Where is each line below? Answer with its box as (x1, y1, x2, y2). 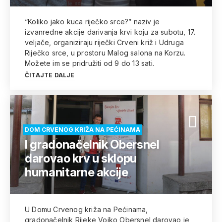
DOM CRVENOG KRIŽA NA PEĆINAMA (25, 126, 140, 133)
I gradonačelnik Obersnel (25, 137, 160, 152)
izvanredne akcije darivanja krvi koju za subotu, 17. (25, 28, 196, 36)
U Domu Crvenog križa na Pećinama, (25, 205, 148, 214)
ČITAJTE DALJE (25, 71, 75, 79)
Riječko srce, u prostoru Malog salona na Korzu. (25, 49, 186, 57)
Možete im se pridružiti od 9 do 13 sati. (25, 59, 154, 67)
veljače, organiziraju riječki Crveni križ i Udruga (25, 38, 184, 47)
